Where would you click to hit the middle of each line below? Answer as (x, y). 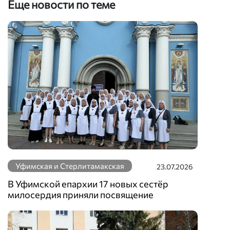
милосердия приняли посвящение (81, 195)
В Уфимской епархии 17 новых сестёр (88, 184)
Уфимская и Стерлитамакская (70, 166)
